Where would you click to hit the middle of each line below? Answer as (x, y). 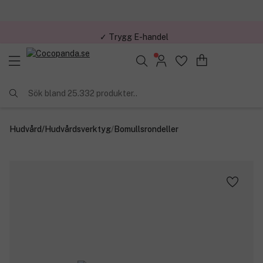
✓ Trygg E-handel (134, 32)
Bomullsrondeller (146, 129)
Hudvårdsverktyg (78, 129)
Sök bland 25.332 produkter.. (83, 93)
